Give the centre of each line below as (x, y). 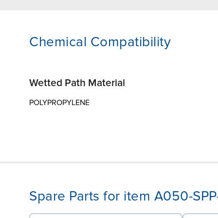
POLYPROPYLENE (59, 102)
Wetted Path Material (77, 83)
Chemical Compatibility (100, 42)
